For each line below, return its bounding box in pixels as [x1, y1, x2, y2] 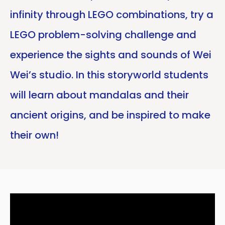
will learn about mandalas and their [10, 88, 189, 102]
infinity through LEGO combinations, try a [10, 8, 213, 22]
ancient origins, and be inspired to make [10, 108, 210, 122]
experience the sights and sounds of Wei [10, 48, 211, 62]
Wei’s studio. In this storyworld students [10, 68, 208, 82]
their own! [10, 128, 59, 142]
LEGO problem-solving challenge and [10, 28, 196, 42]
